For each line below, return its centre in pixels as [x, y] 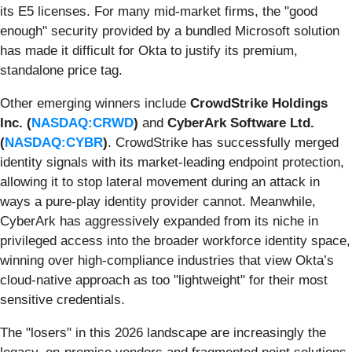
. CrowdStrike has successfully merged [223, 142]
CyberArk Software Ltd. [241, 123]
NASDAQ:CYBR [54, 142]
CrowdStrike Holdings [259, 103]
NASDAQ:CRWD [82, 123]
